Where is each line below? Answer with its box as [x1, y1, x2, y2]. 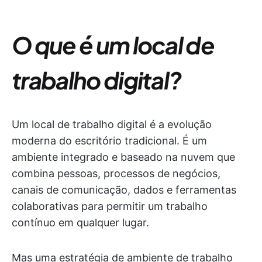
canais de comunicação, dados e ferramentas [12, 184, 236, 196]
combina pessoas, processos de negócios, [12, 167, 220, 180]
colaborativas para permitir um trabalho [12, 200, 208, 212]
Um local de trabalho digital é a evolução [12, 118, 212, 130]
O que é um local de [12, 30, 215, 60]
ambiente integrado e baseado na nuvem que [12, 151, 235, 163]
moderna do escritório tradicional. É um [12, 135, 207, 147]
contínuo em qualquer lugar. [12, 216, 149, 229]
